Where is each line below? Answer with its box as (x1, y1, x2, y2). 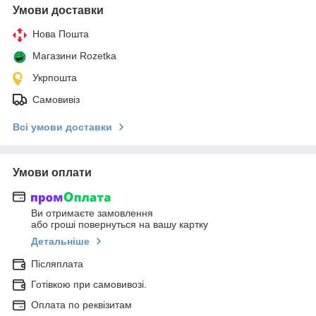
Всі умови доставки (13, 121, 112, 133)
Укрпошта (32, 71, 77, 83)
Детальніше (31, 236, 90, 248)
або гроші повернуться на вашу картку (31, 219, 208, 231)
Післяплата (31, 258, 83, 270)
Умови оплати (13, 166, 92, 178)
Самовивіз (32, 93, 80, 105)
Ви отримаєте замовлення (31, 207, 153, 219)
